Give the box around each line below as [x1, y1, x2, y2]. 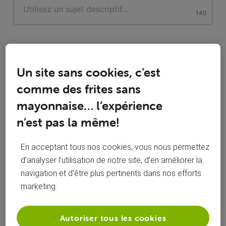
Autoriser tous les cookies [60, 212, 166, 223]
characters [12, 2, 53, 13]
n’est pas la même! [17, 115, 120, 130]
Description [13, 44, 77, 59]
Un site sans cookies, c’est [17, 65, 161, 80]
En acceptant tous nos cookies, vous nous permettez [21, 142, 210, 152]
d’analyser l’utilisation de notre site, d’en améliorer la [21, 155, 203, 165]
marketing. [21, 181, 58, 191]
